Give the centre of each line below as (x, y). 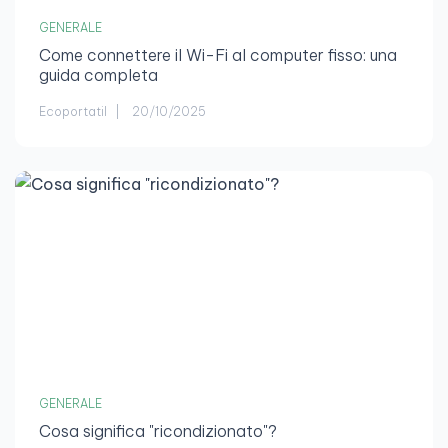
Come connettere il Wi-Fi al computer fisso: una (218, 55)
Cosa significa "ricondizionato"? (158, 431)
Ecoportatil (73, 112)
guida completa (98, 75)
